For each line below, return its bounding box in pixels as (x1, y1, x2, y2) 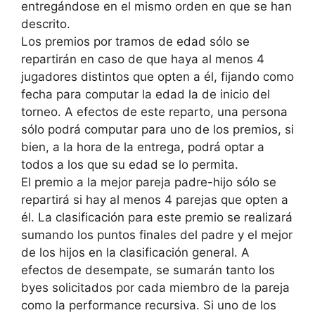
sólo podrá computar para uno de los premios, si (21, 122, 294, 136)
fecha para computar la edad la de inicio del (21, 86, 270, 101)
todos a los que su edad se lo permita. (21, 157, 238, 172)
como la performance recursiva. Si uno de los (21, 297, 276, 312)
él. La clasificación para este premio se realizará (21, 210, 292, 224)
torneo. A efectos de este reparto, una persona (21, 104, 288, 119)
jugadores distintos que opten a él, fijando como (21, 69, 294, 84)
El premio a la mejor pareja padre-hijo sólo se (21, 174, 276, 189)
